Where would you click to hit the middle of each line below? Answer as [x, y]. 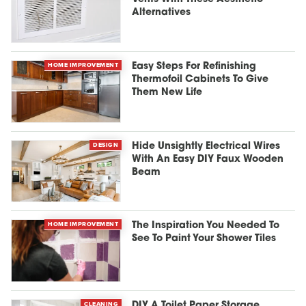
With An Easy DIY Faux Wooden [208, 159]
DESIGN [106, 144]
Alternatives [162, 13]
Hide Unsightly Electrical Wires [206, 146]
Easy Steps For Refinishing [194, 67]
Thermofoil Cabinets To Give [200, 80]
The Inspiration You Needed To [206, 226]
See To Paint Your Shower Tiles [204, 239]
